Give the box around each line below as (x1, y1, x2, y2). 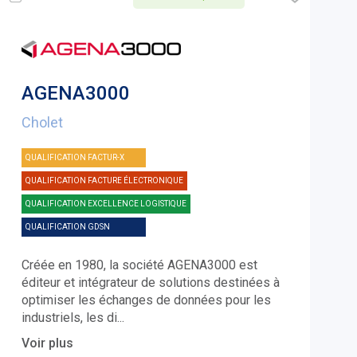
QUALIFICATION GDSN (25, 222, 110, 232)
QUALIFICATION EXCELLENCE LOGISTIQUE (25, 199, 186, 209)
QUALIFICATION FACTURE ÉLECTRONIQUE (25, 176, 183, 186)
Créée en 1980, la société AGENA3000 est (21, 257, 257, 273)
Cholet (21, 114, 63, 131)
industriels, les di (21, 310, 117, 326)
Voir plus (21, 335, 73, 351)
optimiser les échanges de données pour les (21, 292, 271, 308)
